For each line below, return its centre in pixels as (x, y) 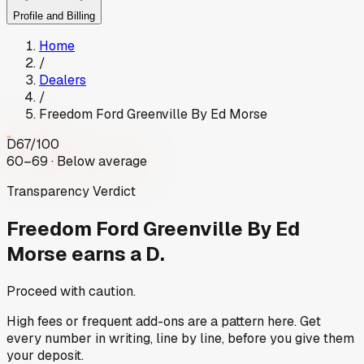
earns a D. (118, 254)
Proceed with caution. (71, 291)
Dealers (63, 80)
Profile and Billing (54, 16)
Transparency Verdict (71, 192)
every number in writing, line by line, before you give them (180, 338)
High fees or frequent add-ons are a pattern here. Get (164, 321)
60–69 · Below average (77, 162)
